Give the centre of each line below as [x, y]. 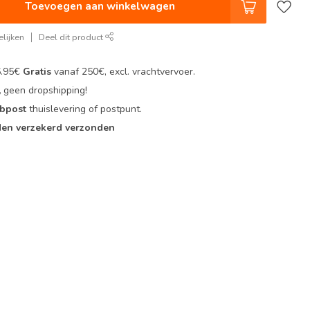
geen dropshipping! [46, 90]
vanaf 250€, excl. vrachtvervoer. [124, 72]
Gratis [36, 72]
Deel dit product [72, 37]
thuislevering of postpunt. [86, 109]
